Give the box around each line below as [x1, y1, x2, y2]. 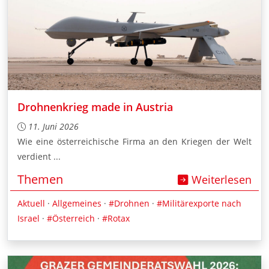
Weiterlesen [189, 172, 252, 187]
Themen [17, 171, 63, 188]
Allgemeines [52, 198, 101, 210]
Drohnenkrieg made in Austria [17, 100, 173, 115]
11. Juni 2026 [28, 121, 79, 133]
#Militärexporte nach [157, 198, 241, 210]
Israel [17, 213, 40, 225]
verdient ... [17, 151, 61, 163]
